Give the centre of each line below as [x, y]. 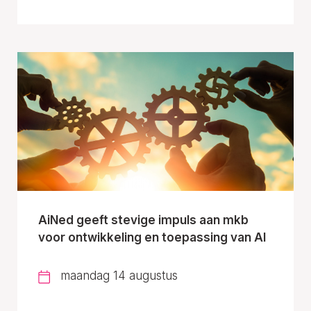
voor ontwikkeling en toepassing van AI [152, 237]
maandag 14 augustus [119, 275]
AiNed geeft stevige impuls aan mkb [143, 220]
